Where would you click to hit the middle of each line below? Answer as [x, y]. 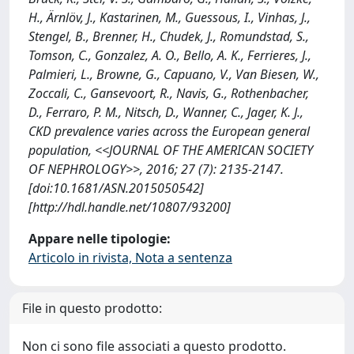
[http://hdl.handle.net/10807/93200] [130, 207]
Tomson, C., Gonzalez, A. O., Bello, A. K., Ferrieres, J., [170, 55]
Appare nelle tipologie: [100, 239]
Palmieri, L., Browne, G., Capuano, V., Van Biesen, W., [174, 74]
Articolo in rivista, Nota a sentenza [130, 258]
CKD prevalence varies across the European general [169, 131]
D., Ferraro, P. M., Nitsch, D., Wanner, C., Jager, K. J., [166, 112]
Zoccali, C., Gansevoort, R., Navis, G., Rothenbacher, [169, 93]
